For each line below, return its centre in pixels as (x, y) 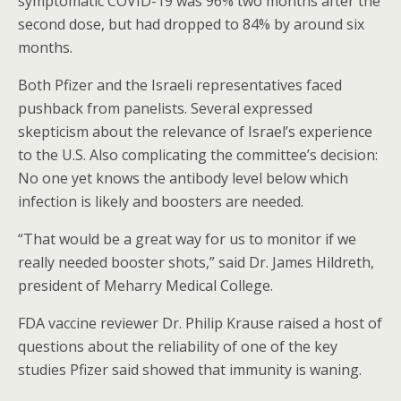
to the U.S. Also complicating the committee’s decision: (198, 155)
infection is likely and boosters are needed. (161, 201)
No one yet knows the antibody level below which (183, 178)
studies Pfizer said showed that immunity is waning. (190, 370)
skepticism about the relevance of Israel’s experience (195, 132)
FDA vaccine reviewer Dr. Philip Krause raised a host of (200, 323)
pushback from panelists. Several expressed (165, 108)
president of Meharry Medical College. (145, 286)
